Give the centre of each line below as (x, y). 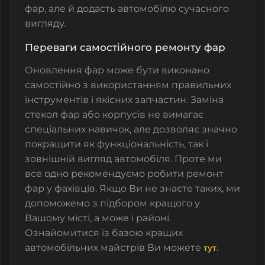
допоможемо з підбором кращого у (112, 203)
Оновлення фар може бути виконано (117, 70)
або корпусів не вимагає (142, 114)
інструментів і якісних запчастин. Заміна (124, 99)
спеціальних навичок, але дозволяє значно (131, 129)
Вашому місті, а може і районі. (98, 218)
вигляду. (45, 23)
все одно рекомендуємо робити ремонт (124, 173)
